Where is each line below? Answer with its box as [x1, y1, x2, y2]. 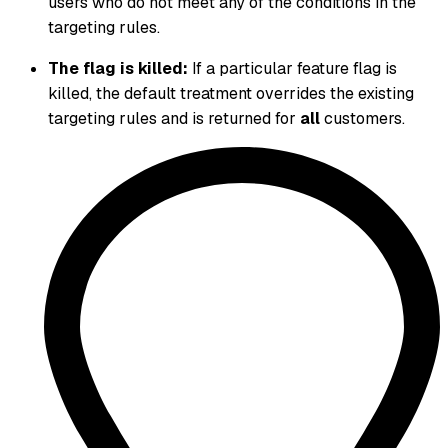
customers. [320, 108, 405, 130]
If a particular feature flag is [188, 58, 397, 80]
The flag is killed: [48, 58, 188, 80]
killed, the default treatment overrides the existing [48, 83, 414, 105]
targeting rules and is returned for [48, 108, 300, 130]
